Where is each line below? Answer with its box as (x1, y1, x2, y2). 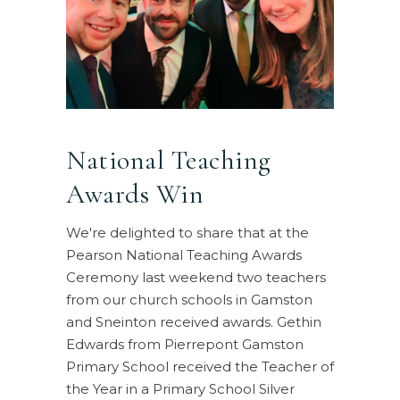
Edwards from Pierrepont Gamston (66, 336, 304, 354)
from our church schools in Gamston (66, 291, 312, 309)
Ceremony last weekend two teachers (66, 269, 326, 287)
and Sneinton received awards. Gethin (66, 313, 321, 331)
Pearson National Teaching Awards (66, 246, 302, 264)
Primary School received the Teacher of (66, 358, 334, 376)
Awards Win (66, 178, 204, 212)
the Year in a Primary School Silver (66, 380, 295, 398)
